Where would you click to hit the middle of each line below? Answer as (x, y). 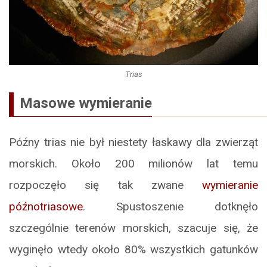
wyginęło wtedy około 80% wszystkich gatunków (133, 250)
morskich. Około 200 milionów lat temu (133, 164)
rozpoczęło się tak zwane (105, 185)
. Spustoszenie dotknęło (170, 207)
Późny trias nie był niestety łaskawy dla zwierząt (133, 142)
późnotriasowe (46, 207)
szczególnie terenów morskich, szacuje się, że (133, 228)
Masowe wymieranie (86, 103)
